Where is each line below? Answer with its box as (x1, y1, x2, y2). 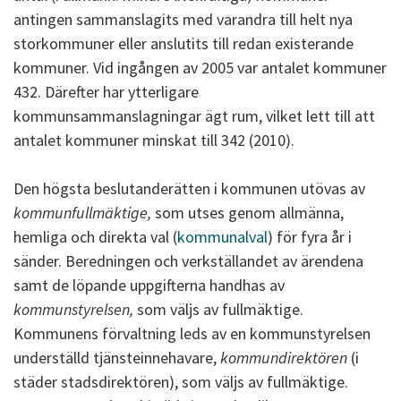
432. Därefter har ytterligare (13, 81, 199, 102)
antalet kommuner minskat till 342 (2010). (13, 130, 294, 150)
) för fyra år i (268, 226, 352, 247)
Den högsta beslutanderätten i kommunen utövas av (13, 178, 365, 199)
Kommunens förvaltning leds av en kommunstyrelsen (13, 323, 371, 344)
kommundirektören (220, 347, 347, 368)
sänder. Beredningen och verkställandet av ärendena (13, 251, 363, 271)
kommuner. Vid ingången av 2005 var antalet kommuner (13, 57, 387, 78)
